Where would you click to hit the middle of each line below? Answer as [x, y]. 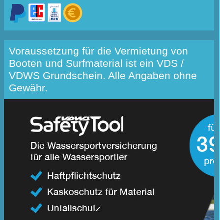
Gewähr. [28, 88]
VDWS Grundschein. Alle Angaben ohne [103, 76]
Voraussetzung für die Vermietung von [98, 51]
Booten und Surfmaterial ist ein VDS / [96, 64]
